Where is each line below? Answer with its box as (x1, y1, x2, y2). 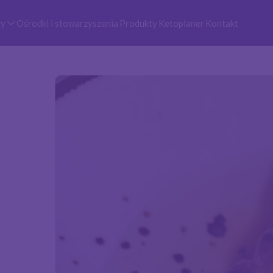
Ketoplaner (158, 17, 204, 29)
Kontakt (205, 17, 238, 29)
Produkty (119, 17, 157, 29)
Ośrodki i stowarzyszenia (16, 17, 118, 29)
